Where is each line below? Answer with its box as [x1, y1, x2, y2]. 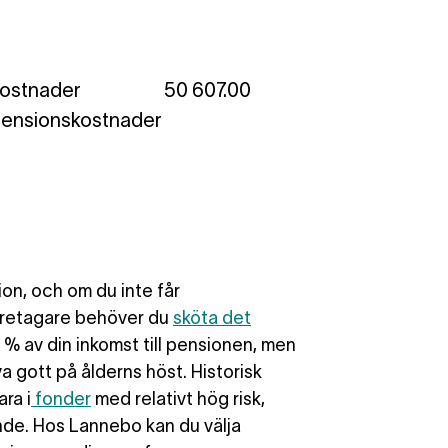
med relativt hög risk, [91, 389, 265, 409]
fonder [31, 389, 91, 409]
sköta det [173, 308, 251, 328]
